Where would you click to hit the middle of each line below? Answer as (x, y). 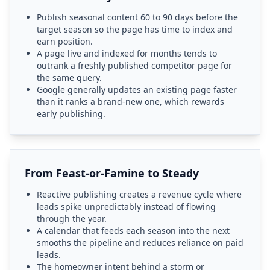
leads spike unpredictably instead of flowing (126, 206)
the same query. (69, 77)
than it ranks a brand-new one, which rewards (130, 102)
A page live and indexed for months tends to (127, 53)
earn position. (65, 41)
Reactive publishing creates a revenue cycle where (139, 194)
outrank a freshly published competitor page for (134, 65)
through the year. (72, 218)
